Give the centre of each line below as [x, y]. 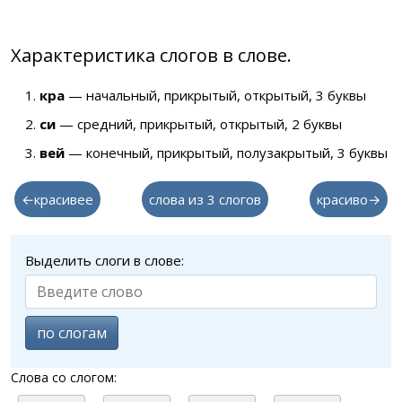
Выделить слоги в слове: [105, 260]
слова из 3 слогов [205, 199]
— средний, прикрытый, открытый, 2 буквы [199, 124]
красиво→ [349, 199]
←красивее [57, 199]
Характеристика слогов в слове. [151, 55]
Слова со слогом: [64, 377]
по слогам [72, 333]
